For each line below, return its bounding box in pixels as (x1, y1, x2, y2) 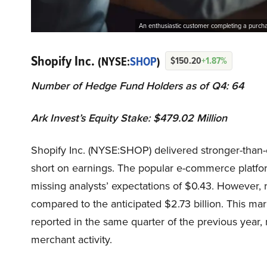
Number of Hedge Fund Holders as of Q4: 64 (31, 78, 244, 94)
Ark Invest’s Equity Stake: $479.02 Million (31, 110, 230, 126)
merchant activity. (31, 232, 112, 248)
